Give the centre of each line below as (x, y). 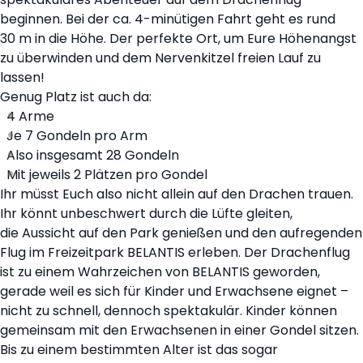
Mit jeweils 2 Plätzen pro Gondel (107, 175)
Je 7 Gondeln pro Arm (77, 136)
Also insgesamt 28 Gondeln (93, 156)
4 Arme (30, 117)
